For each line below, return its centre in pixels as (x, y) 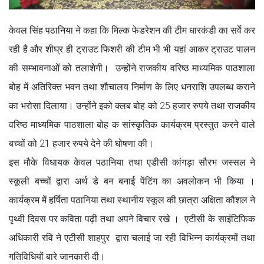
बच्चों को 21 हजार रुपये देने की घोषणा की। (81, 144)
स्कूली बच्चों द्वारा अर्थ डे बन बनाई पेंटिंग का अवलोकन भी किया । (132, 181)
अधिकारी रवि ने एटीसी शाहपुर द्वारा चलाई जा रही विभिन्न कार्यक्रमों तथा (132, 238)
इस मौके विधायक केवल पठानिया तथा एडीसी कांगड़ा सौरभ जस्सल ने (132, 163)
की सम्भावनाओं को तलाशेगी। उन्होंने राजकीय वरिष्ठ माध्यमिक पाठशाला (132, 68)
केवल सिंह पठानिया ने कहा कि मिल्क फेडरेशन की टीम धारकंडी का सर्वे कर (132, 31)
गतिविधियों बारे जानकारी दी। (57, 257)
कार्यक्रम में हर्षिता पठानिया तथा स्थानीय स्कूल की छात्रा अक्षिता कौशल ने (132, 200)
